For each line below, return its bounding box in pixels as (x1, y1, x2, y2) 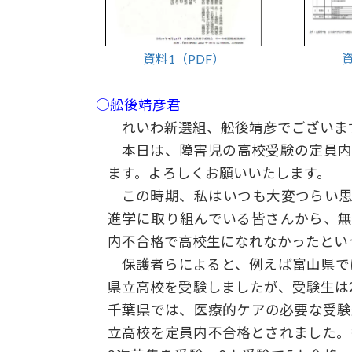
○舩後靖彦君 (96, 97, 181, 114)
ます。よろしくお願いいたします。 (108, 165, 331, 182)
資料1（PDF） (142, 50, 225, 66)
